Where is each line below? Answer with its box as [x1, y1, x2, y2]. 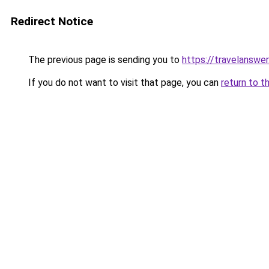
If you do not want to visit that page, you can [26, 77, 221, 88]
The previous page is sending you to [26, 54, 182, 65]
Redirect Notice [11, 14, 93, 28]
